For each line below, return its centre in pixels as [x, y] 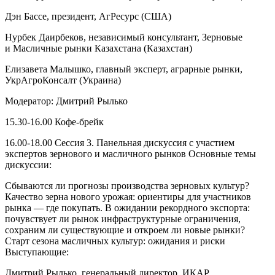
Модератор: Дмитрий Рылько [66, 101]
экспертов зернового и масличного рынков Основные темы [130, 153]
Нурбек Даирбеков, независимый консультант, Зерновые [124, 37]
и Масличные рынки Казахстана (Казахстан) [99, 48]
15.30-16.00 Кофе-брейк [54, 122]
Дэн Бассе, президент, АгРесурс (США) [88, 16]
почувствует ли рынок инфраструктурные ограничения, [123, 219]
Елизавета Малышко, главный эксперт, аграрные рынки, [124, 69]
